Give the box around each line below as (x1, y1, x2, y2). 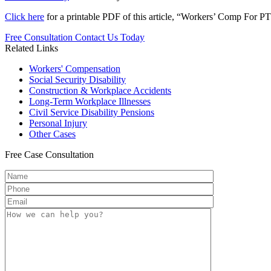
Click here (5, 11, 44, 22)
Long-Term (29, 96, 75, 107)
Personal (29, 118, 62, 129)
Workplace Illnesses (75, 96, 151, 107)
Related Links (5, 43, 58, 54)
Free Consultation (5, 32, 73, 43)
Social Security (29, 74, 87, 85)
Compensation (65, 64, 120, 74)
